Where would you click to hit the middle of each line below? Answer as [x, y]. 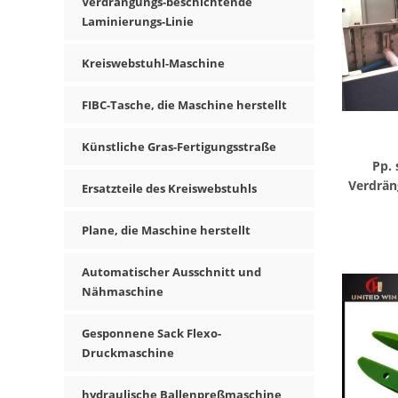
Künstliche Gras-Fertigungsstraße [179, 147]
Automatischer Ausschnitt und [171, 272]
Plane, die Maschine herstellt [166, 230]
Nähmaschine [123, 291]
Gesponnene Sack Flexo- [151, 333]
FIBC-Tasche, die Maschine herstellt [184, 105]
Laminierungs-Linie [138, 21]
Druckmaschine [128, 353]
